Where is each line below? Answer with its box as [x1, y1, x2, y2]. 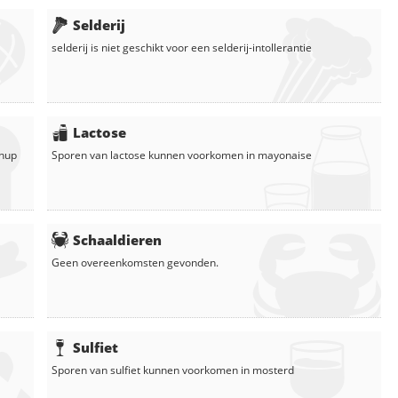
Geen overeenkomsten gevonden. [52, 254, 219, 270]
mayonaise [258, 147, 312, 163]
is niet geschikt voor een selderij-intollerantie [88, 39, 312, 55]
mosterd [252, 362, 294, 378]
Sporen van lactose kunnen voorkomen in [52, 147, 258, 163]
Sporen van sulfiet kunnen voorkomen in [52, 362, 252, 378]
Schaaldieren [73, 230, 162, 249]
